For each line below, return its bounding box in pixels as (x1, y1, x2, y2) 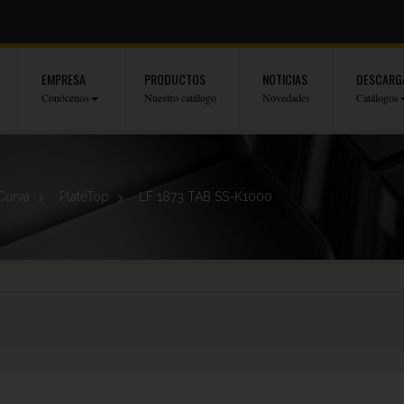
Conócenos (41, 90, 89, 105)
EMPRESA (41, 69, 86, 88)
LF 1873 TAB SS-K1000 (139, 189, 272, 204)
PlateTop (60, 189, 109, 204)
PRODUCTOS (143, 69, 206, 88)
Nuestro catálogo (143, 90, 216, 105)
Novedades (262, 90, 310, 105)
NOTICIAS (262, 69, 308, 88)
